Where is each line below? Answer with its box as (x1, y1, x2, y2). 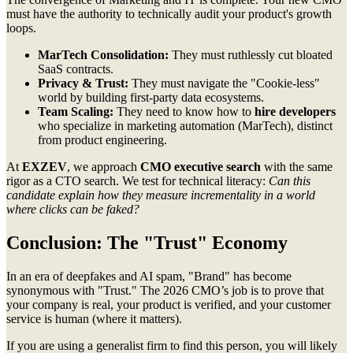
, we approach (67, 160, 140, 174)
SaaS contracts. (38, 62, 113, 76)
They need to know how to (113, 105, 255, 119)
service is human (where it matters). (6, 312, 182, 326)
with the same (261, 160, 333, 174)
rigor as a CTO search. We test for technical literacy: (6, 174, 269, 188)
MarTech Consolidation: (38, 48, 169, 62)
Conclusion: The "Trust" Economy (6, 232, 288, 254)
